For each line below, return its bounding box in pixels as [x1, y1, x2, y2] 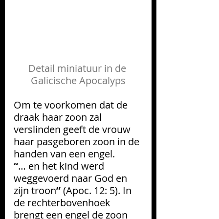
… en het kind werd [18, 159, 107, 173]
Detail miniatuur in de [28, 61, 129, 75]
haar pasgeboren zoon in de [14, 134, 142, 148]
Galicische [31, 73, 77, 87]
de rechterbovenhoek [14, 196, 113, 209]
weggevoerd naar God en [14, 171, 130, 185]
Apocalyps [77, 73, 126, 87]
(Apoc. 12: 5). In [61, 183, 134, 197]
